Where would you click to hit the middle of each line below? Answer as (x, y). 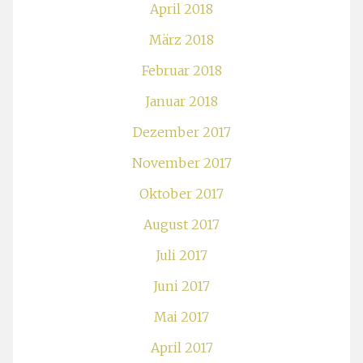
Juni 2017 (181, 286)
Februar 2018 (181, 70)
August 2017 (181, 224)
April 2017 (181, 347)
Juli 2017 (181, 255)
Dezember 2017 (181, 132)
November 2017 (181, 162)
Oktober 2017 (181, 193)
